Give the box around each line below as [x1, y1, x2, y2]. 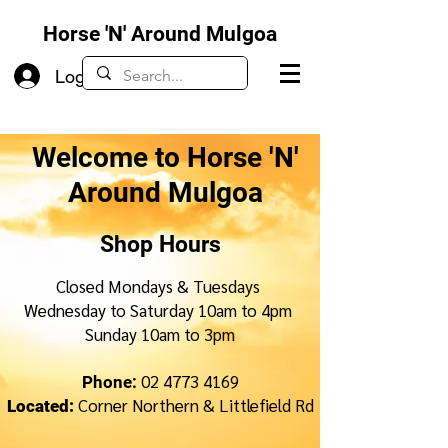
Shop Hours [99, 231, 221, 258]
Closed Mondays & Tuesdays [56, 275, 264, 297]
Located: [6, 396, 78, 416]
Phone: [81, 372, 141, 392]
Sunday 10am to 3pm [85, 323, 235, 345]
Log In [55, 65, 106, 87]
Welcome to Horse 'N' [31, 141, 299, 174]
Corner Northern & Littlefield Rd [77, 394, 314, 416]
